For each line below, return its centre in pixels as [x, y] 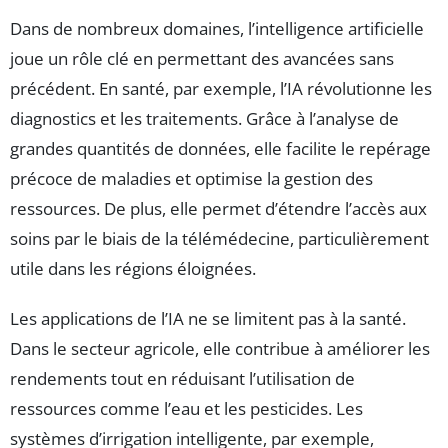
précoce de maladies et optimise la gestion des [191, 179]
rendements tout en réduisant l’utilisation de [182, 379]
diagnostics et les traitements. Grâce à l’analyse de [204, 119]
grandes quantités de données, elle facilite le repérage [220, 149]
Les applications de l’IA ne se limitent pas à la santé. [208, 319]
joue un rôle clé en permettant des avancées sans [202, 59]
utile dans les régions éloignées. [133, 269]
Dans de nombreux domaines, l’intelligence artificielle [217, 29]
